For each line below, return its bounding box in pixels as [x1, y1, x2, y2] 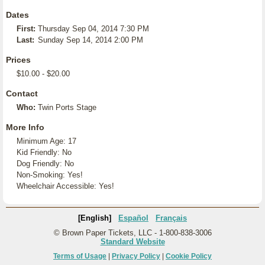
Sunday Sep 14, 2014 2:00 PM [38, 35, 143, 44]
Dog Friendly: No [17, 159, 74, 168]
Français [156, 214, 187, 222]
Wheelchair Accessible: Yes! [17, 182, 114, 190]
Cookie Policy [166, 252, 212, 260]
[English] [78, 214, 111, 222]
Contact [6, 89, 38, 98]
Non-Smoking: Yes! [17, 170, 83, 179]
